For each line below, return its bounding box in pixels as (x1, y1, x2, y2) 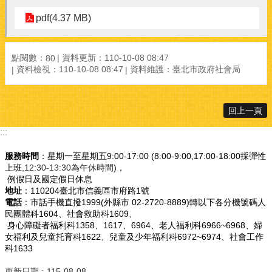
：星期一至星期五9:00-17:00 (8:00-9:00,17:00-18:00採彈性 (39, 151, 266, 161)
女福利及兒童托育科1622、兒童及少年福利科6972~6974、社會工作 (5, 231, 263, 242)
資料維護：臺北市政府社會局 (130, 64, 240, 75)
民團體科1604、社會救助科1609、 (5, 208, 137, 219)
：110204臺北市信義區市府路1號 (22, 185, 149, 195)
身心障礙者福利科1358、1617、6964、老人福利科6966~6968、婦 (5, 220, 262, 230)
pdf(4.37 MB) (36, 13, 91, 23)
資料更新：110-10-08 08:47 (62, 52, 169, 63)
